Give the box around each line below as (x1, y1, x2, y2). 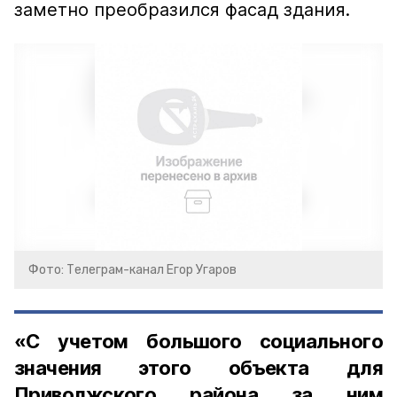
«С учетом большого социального (14, 330, 383, 353)
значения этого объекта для (14, 356, 383, 379)
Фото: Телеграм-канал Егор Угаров (28, 262, 237, 277)
